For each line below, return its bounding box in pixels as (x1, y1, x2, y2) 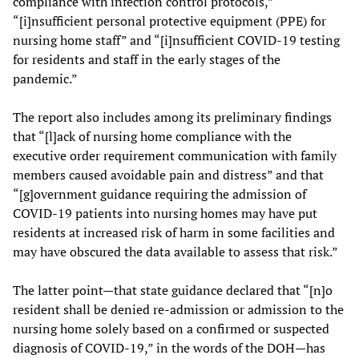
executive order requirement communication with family (13, 146, 337, 164)
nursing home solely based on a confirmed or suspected (13, 319, 329, 337)
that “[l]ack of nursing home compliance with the (13, 127, 292, 145)
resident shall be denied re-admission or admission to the (13, 300, 344, 318)
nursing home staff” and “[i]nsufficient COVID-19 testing (13, 30, 340, 49)
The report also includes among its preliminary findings (13, 107, 332, 126)
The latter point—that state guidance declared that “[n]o (13, 280, 333, 299)
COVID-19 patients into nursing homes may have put (13, 204, 317, 222)
